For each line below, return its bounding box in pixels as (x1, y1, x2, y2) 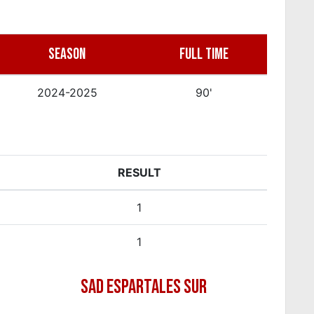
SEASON (48, 44, 86, 64)
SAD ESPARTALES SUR (80, 275, 207, 299)
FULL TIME (179, 44, 228, 64)
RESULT (117, 165, 161, 179)
